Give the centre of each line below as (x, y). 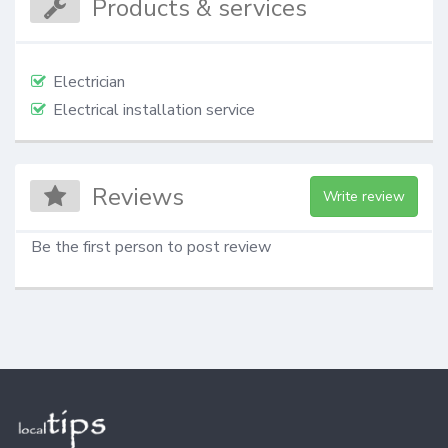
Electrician (89, 81)
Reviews (138, 196)
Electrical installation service (154, 109)
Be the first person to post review (151, 246)
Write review (363, 196)
